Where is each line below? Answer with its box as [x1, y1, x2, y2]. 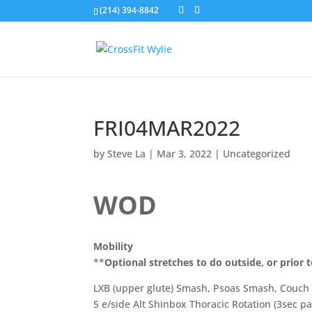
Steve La [107, 147, 146, 160]
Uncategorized [223, 147, 291, 160]
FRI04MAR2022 [93, 114, 241, 142]
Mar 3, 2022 [157, 147, 212, 160]
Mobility [93, 240, 134, 253]
